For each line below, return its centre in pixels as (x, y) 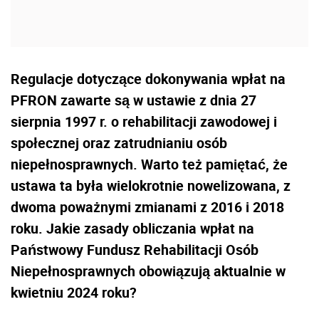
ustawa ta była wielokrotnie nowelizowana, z (151, 185)
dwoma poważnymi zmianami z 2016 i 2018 (147, 206)
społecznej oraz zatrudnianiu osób (119, 142)
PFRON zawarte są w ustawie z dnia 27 (134, 100)
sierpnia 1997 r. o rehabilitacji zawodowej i (144, 121)
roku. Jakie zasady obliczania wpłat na (132, 228)
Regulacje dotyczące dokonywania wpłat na (148, 78)
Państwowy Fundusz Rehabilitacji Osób (135, 249)
